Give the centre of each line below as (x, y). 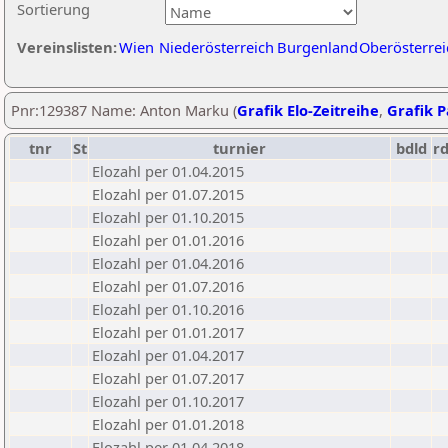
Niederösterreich (216, 47)
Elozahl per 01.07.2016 (168, 286)
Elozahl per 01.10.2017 (168, 401)
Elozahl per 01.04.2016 (168, 263)
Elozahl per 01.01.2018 (168, 424)
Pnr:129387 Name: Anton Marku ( (124, 110)
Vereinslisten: (67, 47)
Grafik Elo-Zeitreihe (308, 110)
